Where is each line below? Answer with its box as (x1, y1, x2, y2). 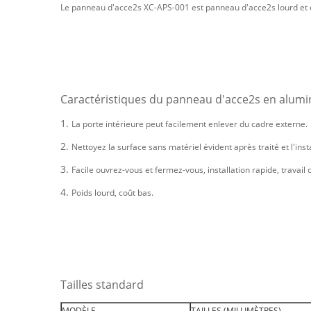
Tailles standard (60, 277, 146, 292)
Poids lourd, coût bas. (72, 187, 153, 199)
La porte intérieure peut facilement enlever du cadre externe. (72, 118, 308, 130)
